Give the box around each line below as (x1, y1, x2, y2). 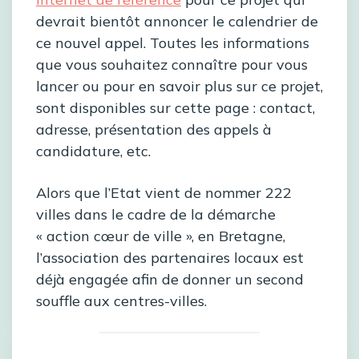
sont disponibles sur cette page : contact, (36, 99, 315, 118)
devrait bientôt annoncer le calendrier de (36, 12, 318, 31)
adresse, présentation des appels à (36, 120, 272, 139)
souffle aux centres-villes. (36, 292, 207, 311)
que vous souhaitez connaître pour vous (36, 55, 308, 75)
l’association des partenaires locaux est (36, 248, 304, 268)
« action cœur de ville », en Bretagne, (36, 227, 285, 246)
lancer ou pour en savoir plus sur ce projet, (36, 77, 323, 96)
